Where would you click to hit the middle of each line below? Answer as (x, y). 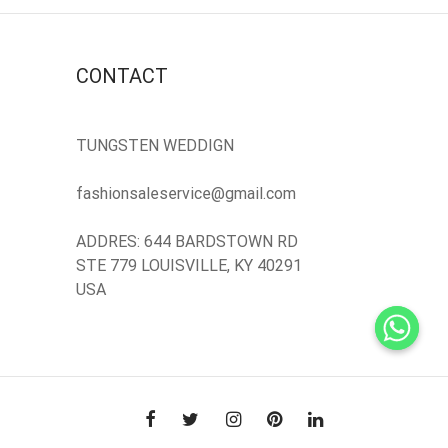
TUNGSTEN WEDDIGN (155, 146)
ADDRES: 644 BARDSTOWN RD (187, 242)
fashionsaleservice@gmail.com (186, 194)
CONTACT (122, 76)
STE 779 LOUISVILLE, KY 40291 (189, 266)
